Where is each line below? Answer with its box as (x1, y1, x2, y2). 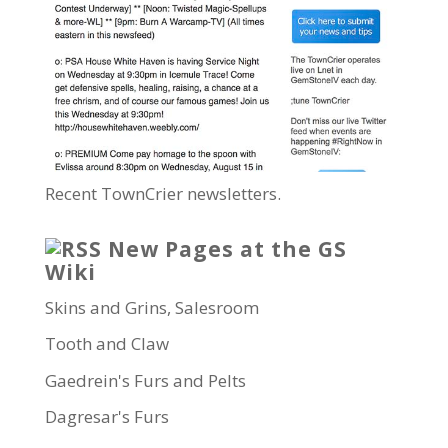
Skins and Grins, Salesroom (44, 295, 259, 319)
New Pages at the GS (107, 234, 347, 263)
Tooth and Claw (44, 332, 169, 356)
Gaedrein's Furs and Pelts (44, 368, 246, 392)
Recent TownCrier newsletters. (44, 181, 281, 205)
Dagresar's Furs (44, 405, 169, 429)
